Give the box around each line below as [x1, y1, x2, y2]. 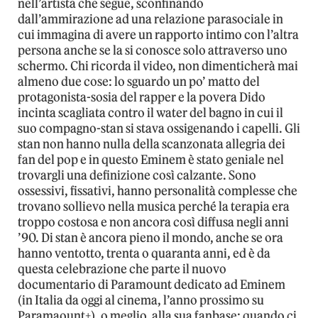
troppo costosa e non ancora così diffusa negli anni [18, 214, 289, 230]
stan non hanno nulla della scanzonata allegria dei [18, 136, 285, 152]
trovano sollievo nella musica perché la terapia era [18, 198, 290, 214]
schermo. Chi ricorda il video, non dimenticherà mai [18, 57, 298, 74]
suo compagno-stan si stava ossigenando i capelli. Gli [18, 120, 300, 136]
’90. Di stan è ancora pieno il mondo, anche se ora [18, 229, 283, 246]
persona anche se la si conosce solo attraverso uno [18, 42, 287, 58]
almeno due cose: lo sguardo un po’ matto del [18, 73, 260, 89]
